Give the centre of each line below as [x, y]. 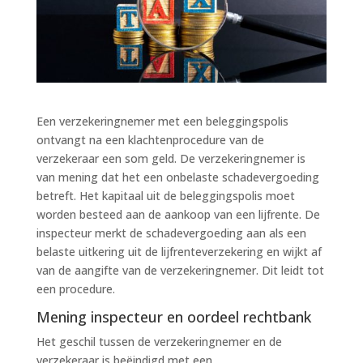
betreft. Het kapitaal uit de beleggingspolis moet [165, 195]
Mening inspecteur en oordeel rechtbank [173, 316]
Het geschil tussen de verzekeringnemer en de [159, 341]
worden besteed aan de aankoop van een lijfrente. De [178, 214]
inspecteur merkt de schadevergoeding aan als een [171, 233]
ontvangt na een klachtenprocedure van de [150, 139]
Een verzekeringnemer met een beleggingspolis [162, 121]
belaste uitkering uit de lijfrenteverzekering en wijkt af [179, 251]
